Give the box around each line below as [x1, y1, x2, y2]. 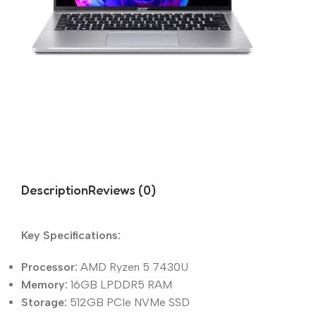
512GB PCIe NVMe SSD [67, 295, 190, 309]
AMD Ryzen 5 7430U [78, 260, 188, 274]
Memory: [21, 277, 68, 291]
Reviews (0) [88, 182, 156, 198]
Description [21, 182, 88, 198]
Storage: [21, 295, 67, 309]
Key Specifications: [21, 228, 121, 242]
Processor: [21, 260, 78, 274]
